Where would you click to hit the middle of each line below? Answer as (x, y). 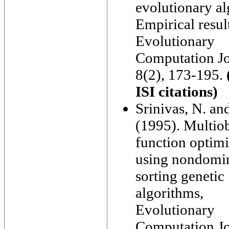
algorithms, (169, 193)
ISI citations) (177, 91)
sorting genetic (180, 176)
